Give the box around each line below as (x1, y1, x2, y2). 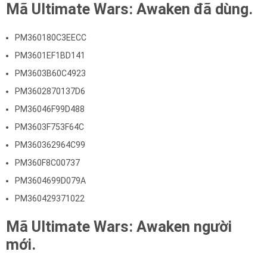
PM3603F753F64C (15, 122, 84, 132)
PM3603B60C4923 (15, 69, 86, 78)
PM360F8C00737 (15, 158, 80, 167)
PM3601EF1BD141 (15, 51, 85, 60)
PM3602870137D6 (15, 86, 85, 96)
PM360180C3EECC (15, 33, 86, 42)
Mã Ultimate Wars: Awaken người (6, 218, 232, 235)
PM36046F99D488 (15, 104, 85, 114)
